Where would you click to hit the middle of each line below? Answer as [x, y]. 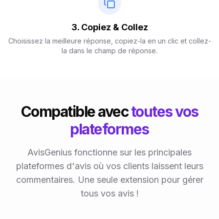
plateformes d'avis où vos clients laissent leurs [109, 166]
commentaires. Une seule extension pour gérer [109, 180]
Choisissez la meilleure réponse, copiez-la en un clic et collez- [109, 41]
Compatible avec [76, 111]
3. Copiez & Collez [109, 27]
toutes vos [164, 111]
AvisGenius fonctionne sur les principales [109, 152]
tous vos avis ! [109, 193]
